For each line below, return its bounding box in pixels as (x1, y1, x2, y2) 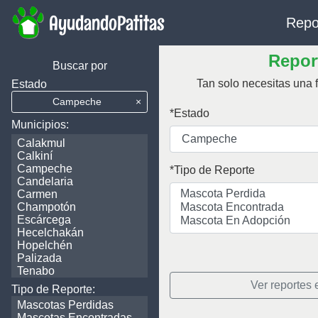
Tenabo (17, 265, 55, 277)
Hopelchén (17, 239, 72, 251)
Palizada (17, 252, 62, 264)
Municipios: (11, 119, 69, 131)
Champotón (17, 201, 76, 213)
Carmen (17, 188, 57, 200)
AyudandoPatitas (49, 10, 165, 37)
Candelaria (17, 175, 73, 187)
